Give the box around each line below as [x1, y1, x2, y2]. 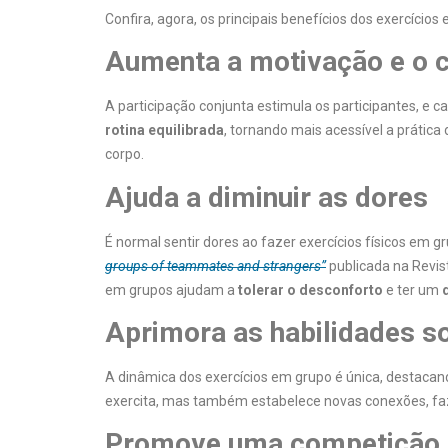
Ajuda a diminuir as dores [105, 180, 428, 214]
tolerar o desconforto [238, 281, 383, 298]
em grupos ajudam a [105, 281, 238, 298]
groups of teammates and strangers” [105, 257, 326, 274]
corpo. [105, 146, 144, 163]
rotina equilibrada [105, 122, 224, 139]
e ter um [383, 281, 442, 298]
